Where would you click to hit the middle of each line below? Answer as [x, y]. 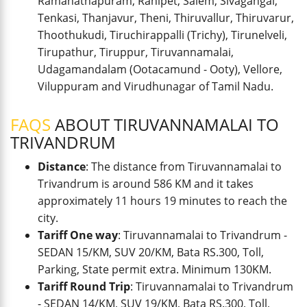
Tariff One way [78, 235]
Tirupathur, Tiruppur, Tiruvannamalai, [136, 52]
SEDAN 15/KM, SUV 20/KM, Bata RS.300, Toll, [151, 252]
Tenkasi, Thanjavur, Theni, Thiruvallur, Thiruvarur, [166, 18]
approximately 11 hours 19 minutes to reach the [162, 201]
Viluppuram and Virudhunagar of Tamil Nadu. [156, 86]
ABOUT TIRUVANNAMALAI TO [165, 124]
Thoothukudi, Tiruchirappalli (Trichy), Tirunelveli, [162, 35]
